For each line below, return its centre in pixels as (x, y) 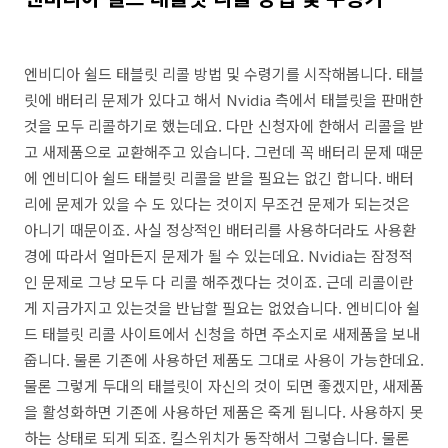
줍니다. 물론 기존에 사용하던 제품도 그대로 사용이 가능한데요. (224, 359)
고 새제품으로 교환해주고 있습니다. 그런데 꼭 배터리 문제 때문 (224, 151)
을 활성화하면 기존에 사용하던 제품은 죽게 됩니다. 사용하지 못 (224, 411)
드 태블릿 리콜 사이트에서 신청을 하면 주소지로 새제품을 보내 (222, 333)
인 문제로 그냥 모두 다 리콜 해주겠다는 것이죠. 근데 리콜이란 (219, 281)
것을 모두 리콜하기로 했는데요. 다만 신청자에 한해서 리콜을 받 (224, 125)
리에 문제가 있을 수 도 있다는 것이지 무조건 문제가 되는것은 (217, 203)
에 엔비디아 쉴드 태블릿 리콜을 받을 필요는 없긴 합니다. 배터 (219, 177)
